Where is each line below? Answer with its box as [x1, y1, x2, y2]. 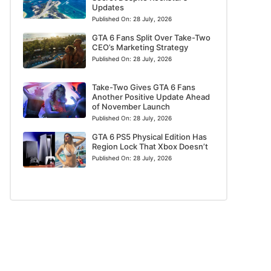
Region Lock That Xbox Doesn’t [91, 142, 208, 152]
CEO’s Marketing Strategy [91, 42, 188, 52]
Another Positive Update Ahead [91, 92, 210, 102]
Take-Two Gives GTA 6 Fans [91, 82, 195, 93]
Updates [91, 2, 124, 12]
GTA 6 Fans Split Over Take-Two [91, 33, 211, 42]
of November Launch [91, 102, 170, 112]
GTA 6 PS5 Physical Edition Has [91, 132, 207, 142]
